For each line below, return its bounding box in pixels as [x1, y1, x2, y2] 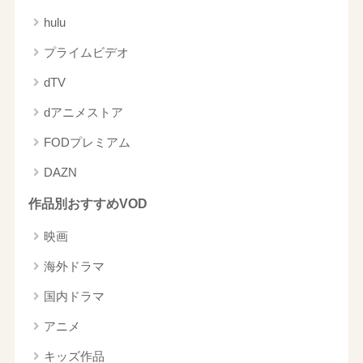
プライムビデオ [43, 45, 129, 60]
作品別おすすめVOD [28, 197, 147, 211]
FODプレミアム [43, 135, 130, 150]
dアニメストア [43, 105, 123, 120]
